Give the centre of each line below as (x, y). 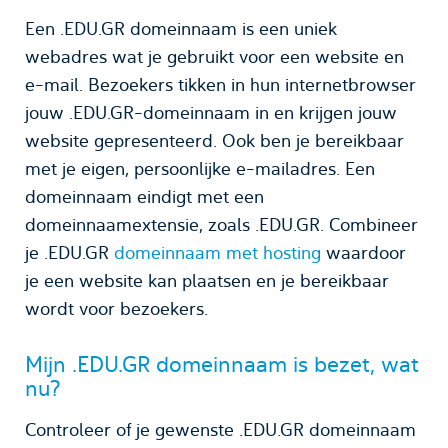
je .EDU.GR (69, 252)
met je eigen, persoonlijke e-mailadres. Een (185, 168)
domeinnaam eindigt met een (144, 196)
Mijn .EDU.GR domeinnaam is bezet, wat (222, 364)
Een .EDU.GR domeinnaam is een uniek (181, 28)
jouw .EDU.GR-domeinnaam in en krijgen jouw (211, 112)
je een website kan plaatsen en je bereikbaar (207, 280)
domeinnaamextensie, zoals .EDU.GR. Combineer (221, 224)
